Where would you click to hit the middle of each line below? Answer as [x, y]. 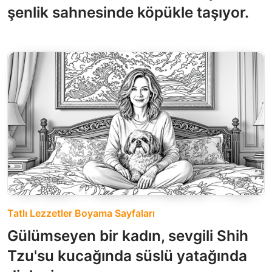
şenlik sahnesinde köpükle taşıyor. [128, 12]
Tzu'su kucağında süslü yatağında [127, 256]
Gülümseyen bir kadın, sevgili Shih [128, 236]
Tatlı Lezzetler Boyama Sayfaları [81, 213]
